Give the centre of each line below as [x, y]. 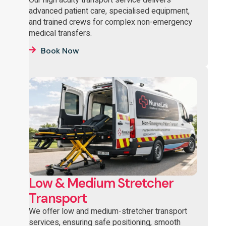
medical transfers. [60, 33]
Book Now [60, 50]
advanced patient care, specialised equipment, [109, 11]
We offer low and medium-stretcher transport [108, 211]
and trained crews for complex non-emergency [110, 22]
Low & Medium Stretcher [101, 183]
